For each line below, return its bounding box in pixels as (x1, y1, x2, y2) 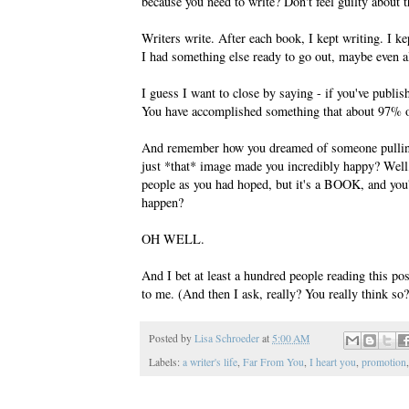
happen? (142, 194, 184, 212)
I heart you (309, 355, 356, 370)
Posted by (149, 331, 194, 346)
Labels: (149, 355, 183, 370)
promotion (362, 355, 406, 370)
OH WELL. (142, 230, 204, 248)
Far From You (243, 355, 304, 370)
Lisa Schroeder (194, 331, 259, 346)
